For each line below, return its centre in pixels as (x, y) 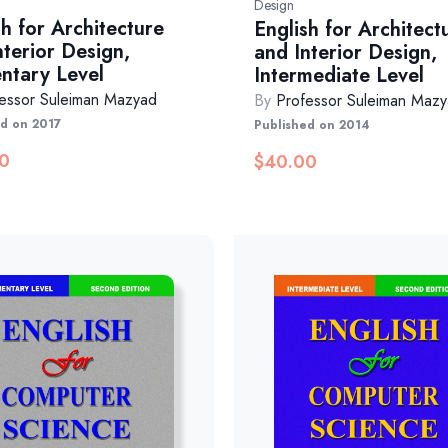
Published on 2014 (311, 125)
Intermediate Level (338, 76)
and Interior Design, (345, 53)
